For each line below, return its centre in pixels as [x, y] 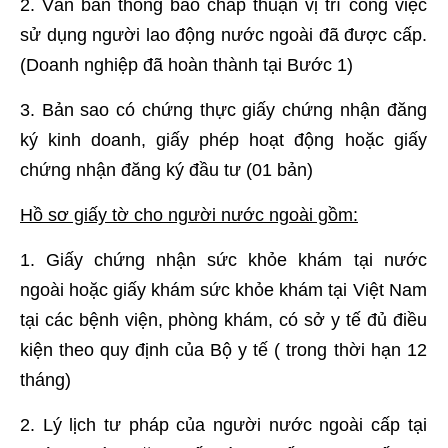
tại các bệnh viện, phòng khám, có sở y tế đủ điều [223, 320]
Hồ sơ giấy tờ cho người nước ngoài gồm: [189, 215]
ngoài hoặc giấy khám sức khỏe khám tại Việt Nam [223, 290]
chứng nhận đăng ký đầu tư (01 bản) [166, 170]
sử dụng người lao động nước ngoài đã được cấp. [223, 35]
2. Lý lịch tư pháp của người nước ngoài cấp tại [223, 425]
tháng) [45, 380]
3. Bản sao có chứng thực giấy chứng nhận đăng [223, 110]
